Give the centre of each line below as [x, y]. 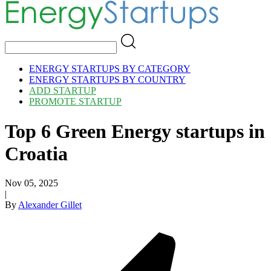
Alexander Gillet [50, 205]
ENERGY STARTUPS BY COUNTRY [107, 80]
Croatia [36, 153]
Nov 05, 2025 [31, 183]
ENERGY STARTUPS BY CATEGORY [110, 69]
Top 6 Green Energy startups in [135, 131]
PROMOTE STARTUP [75, 102]
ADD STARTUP [63, 91]
